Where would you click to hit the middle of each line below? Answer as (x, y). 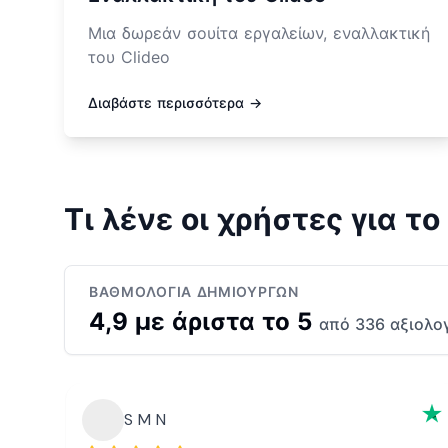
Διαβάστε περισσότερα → (175, 103)
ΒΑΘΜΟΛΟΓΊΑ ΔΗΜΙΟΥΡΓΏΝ (194, 292)
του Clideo (129, 57)
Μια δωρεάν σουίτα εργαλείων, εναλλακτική (259, 33)
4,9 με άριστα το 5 (204, 322)
